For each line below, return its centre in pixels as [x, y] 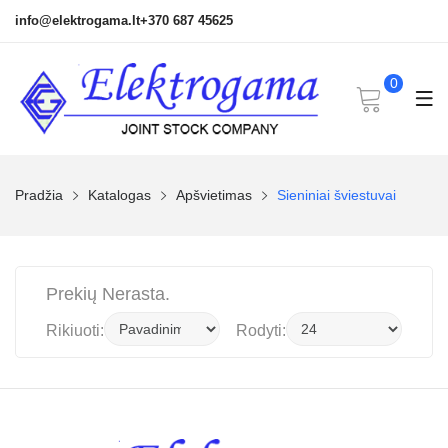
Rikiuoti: [75, 331]
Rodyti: [261, 331]
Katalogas [119, 195]
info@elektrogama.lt [77, 20]
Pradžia [39, 195]
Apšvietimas [214, 195]
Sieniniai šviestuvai [336, 195]
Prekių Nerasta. [108, 294]
